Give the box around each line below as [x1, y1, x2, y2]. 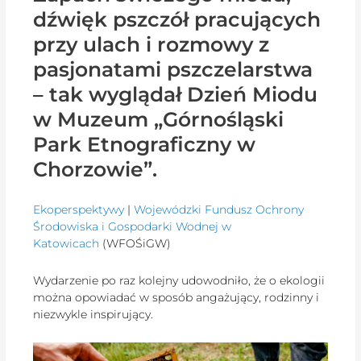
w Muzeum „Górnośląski [33, 106, 284, 131]
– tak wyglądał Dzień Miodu [33, 81, 318, 106]
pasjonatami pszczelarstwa [33, 56, 313, 81]
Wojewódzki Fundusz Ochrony [134, 202, 305, 218]
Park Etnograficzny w [33, 131, 256, 156]
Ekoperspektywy [33, 202, 125, 218]
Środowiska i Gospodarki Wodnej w [33, 219, 232, 234]
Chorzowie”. [33, 156, 158, 181]
